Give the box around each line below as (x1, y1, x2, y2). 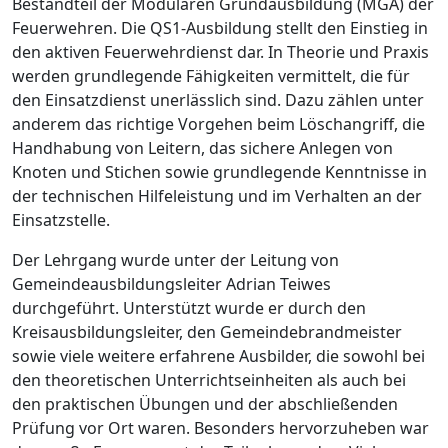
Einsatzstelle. (12, 208, 114, 231)
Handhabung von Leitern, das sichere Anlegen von (12, 136, 393, 159)
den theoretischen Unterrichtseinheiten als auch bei (12, 368, 406, 391)
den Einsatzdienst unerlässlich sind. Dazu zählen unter (12, 88, 424, 111)
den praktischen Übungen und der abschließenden (12, 392, 398, 415)
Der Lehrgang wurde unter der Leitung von (12, 248, 339, 271)
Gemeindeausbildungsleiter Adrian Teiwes (12, 272, 331, 295)
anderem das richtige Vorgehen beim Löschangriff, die (12, 112, 425, 135)
